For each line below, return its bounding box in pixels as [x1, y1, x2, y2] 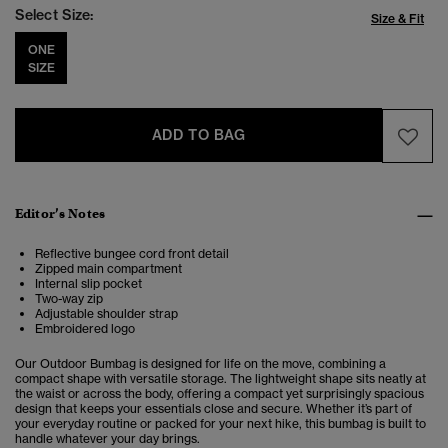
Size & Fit [371, 11, 424, 27]
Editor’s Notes [15, 205, 105, 223]
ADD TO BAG [151, 126, 246, 145]
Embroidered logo [35, 321, 135, 337]
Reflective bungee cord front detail [35, 246, 229, 262]
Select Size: [15, 6, 94, 25]
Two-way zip [35, 291, 103, 307]
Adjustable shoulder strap [35, 306, 178, 322]
